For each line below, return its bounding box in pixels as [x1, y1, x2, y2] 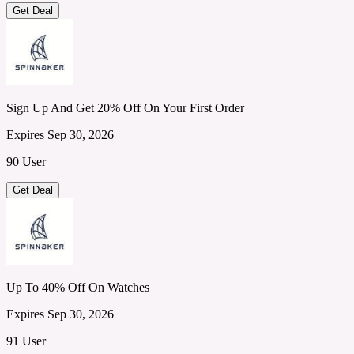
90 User [6, 154, 46, 168]
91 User [6, 333, 46, 348]
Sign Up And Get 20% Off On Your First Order [6, 100, 244, 115]
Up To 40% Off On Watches [6, 280, 149, 294]
